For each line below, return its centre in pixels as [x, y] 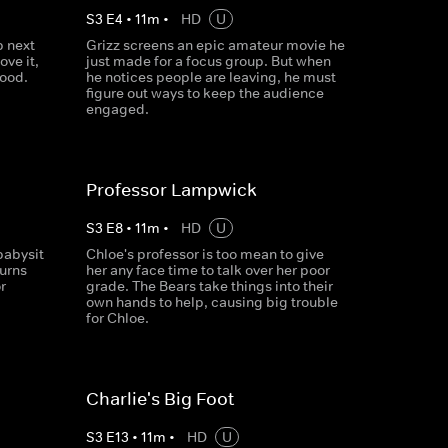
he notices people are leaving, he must [210, 77]
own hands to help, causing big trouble [211, 302]
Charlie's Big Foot [159, 399]
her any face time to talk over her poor [207, 270]
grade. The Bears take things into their [209, 286]
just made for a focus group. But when [208, 61]
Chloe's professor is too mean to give [204, 254]
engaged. [117, 109]
